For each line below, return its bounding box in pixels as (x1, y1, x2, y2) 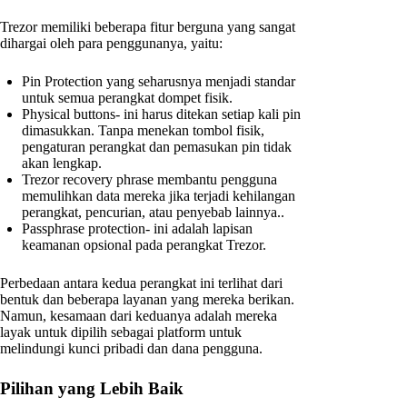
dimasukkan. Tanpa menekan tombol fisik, (22, 123, 264, 139)
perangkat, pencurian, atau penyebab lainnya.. (22, 204, 284, 221)
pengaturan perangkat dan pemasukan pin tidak (22, 139, 292, 155)
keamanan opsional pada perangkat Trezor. (22, 237, 266, 253)
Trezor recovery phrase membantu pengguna (22, 172, 277, 188)
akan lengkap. (22, 155, 102, 172)
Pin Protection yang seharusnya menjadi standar (22, 74, 295, 90)
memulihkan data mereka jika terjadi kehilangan (22, 188, 295, 204)
